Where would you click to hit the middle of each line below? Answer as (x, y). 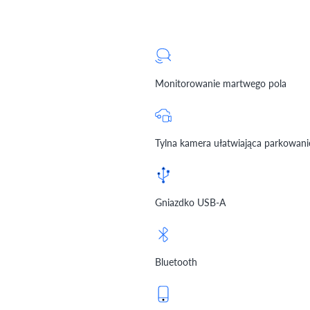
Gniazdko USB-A (190, 202)
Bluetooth (176, 261)
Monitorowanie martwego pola (221, 83)
